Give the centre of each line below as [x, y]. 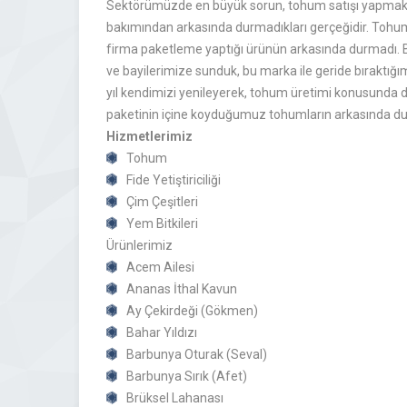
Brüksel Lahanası [175, 398]
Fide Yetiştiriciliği [174, 180]
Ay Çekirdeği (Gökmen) [192, 311]
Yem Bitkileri [162, 223]
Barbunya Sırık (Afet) [187, 376]
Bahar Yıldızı [162, 333]
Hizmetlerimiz [149, 136]
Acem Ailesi [160, 267]
